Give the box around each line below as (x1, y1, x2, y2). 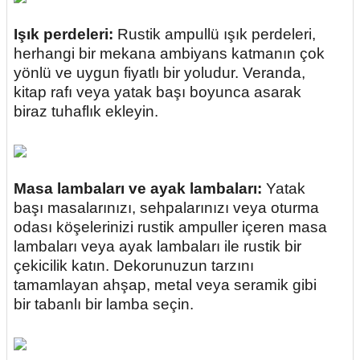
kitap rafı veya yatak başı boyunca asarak (14, 84, 301, 100)
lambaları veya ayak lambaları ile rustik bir (14, 238, 301, 255)
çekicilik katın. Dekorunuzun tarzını (14, 257, 254, 274)
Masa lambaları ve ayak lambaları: (14, 180, 262, 197)
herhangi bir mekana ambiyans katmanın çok (14, 45, 325, 62)
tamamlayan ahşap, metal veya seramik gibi (14, 276, 317, 293)
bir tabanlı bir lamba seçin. (14, 296, 194, 313)
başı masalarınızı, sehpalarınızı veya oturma (14, 199, 319, 216)
